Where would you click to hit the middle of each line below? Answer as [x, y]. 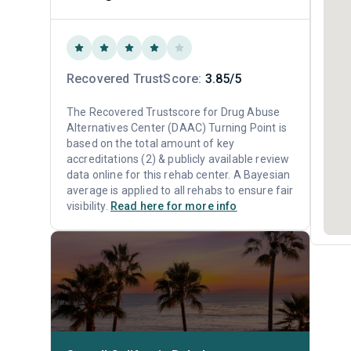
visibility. [89, 206]
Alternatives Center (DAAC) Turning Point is [177, 128]
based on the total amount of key [151, 143]
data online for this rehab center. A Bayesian [179, 175]
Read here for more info [174, 206]
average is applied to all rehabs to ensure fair [180, 190]
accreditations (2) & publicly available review [178, 159]
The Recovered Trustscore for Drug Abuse [174, 112]
